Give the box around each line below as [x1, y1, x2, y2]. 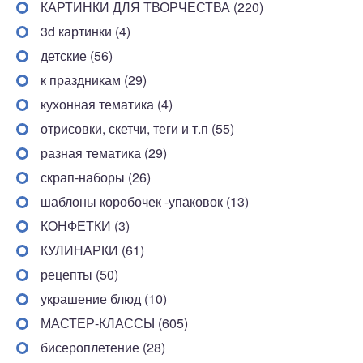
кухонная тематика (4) [41, 94, 173, 113]
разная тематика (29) [41, 143, 167, 162]
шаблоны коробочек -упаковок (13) [41, 191, 249, 211]
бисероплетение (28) [41, 337, 165, 357]
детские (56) [41, 45, 113, 65]
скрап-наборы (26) [41, 167, 151, 186]
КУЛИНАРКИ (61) [41, 240, 144, 259]
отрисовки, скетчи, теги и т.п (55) [41, 118, 234, 138]
